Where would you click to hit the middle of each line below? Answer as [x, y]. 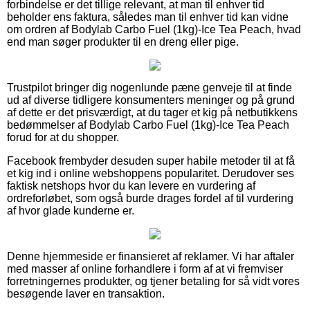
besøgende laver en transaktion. [86, 293]
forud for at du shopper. [63, 137]
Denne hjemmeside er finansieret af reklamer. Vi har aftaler [151, 256]
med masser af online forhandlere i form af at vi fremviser [145, 268]
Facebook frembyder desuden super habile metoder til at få [151, 161]
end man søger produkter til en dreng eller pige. [123, 42]
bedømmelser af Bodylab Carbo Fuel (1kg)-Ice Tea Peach [148, 125]
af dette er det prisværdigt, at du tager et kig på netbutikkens [152, 112]
